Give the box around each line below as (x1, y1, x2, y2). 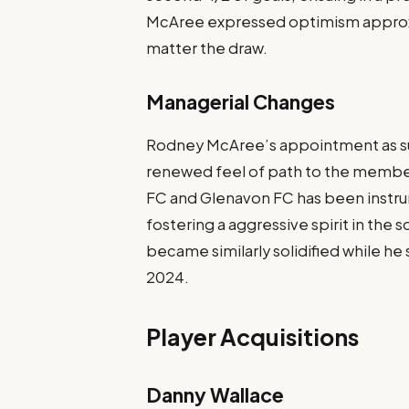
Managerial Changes (146, 89, 336, 114)
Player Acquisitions (146, 322, 360, 352)
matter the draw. (146, 37, 271, 58)
